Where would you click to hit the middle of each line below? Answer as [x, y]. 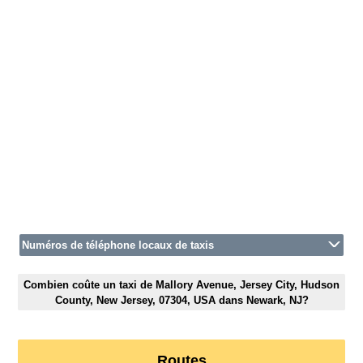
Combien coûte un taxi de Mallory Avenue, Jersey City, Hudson [181, 284]
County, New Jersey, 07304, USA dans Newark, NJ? [181, 300]
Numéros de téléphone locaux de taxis [118, 246]
